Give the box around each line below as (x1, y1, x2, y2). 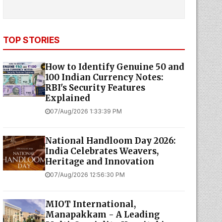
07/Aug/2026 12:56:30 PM (50, 171, 125, 178)
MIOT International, (45, 199, 136, 210)
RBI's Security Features (45, 82, 145, 93)
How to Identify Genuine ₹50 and (45, 61, 184, 72)
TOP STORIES (2, 35, 60, 45)
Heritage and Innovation (45, 156, 154, 167)
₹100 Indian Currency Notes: (45, 72, 164, 83)
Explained (45, 93, 90, 104)
